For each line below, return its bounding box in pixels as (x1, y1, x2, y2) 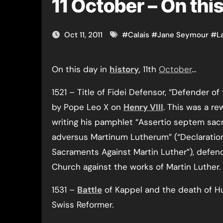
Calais (128, 30, 149, 40)
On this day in (58, 64, 110, 75)
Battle (77, 184, 102, 195)
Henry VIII (123, 102, 163, 112)
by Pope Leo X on (52, 102, 123, 112)
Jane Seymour (157, 30, 209, 40)
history (110, 64, 139, 75)
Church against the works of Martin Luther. (52, 161, 221, 172)
